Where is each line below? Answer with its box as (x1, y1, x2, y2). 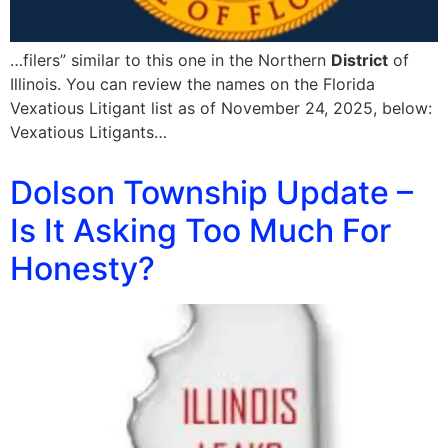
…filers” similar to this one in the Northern (10, 50, 331, 70)
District (331, 50, 388, 70)
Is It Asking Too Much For (10, 211, 391, 250)
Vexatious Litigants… (10, 122, 167, 142)
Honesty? (10, 249, 155, 288)
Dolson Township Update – (10, 173, 413, 212)
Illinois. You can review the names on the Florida (10, 74, 375, 94)
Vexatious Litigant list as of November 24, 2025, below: (10, 98, 432, 118)
